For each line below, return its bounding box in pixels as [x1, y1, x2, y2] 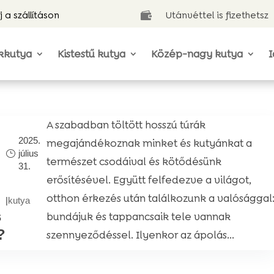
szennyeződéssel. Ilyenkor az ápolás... [46, 228, 235, 242]
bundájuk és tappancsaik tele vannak [46, 210, 231, 223]
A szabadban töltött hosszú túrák [46, 118, 206, 131]
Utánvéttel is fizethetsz [166, 9, 269, 21]
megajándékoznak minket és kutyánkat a [46, 136, 253, 150]
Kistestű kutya [57, 47, 126, 61]
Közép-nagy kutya [151, 47, 243, 61]
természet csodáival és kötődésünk [46, 155, 222, 168]
